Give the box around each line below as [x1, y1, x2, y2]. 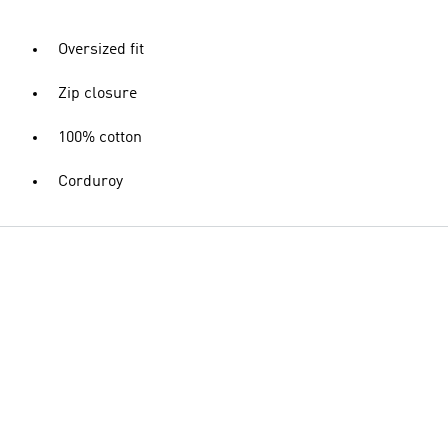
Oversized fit [58, 42, 144, 58]
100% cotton [58, 130, 142, 146]
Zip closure [58, 86, 137, 102]
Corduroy [58, 174, 123, 190]
